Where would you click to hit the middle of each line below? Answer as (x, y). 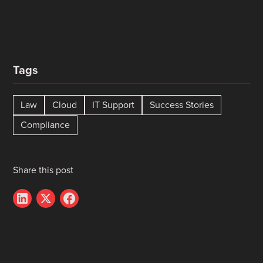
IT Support (114, 105)
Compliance (45, 125)
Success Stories (182, 105)
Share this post (43, 170)
